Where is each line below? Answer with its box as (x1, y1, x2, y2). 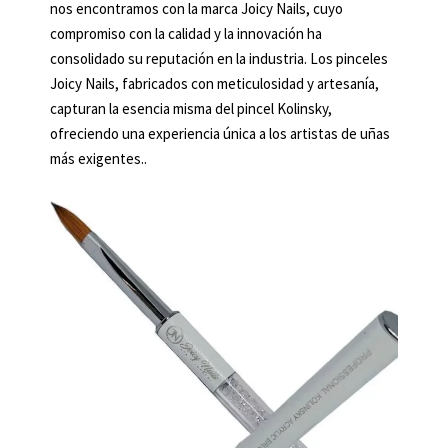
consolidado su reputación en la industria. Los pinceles (50, 49, 388, 69)
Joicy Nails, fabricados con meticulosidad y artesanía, (50, 74, 379, 94)
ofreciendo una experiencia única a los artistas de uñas (50, 124, 390, 144)
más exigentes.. (50, 149, 147, 169)
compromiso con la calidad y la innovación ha (50, 24, 322, 44)
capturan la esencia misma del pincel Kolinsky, (50, 99, 332, 119)
